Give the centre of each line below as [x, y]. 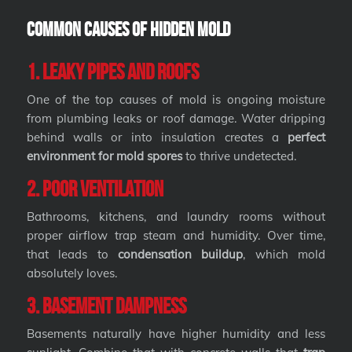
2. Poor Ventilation [95, 189]
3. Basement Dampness [106, 306]
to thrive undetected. [239, 156]
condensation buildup [181, 254]
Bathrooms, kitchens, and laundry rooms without [176, 216]
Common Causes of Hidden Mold [128, 29]
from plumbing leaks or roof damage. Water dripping [176, 118]
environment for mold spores [104, 156]
